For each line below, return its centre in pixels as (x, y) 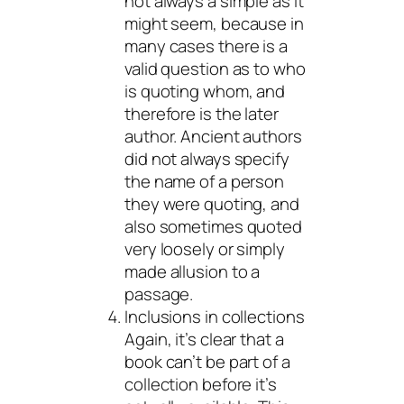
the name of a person (204, 181)
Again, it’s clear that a (204, 339)
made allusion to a (193, 271)
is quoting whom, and (205, 91)
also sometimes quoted (213, 226)
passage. (159, 294)
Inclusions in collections (215, 316)
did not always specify (207, 158)
